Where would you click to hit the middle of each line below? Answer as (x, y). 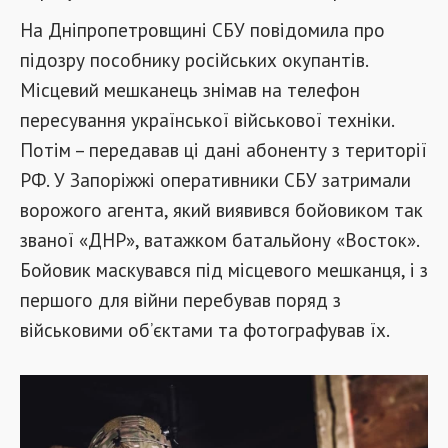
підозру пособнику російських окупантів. (194, 59)
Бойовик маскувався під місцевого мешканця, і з (224, 269)
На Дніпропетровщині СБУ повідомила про (202, 29)
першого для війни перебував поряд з (180, 299)
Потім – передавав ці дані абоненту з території (223, 149)
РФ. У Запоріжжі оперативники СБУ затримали (215, 179)
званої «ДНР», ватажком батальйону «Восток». (219, 239)
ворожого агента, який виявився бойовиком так (221, 209)
